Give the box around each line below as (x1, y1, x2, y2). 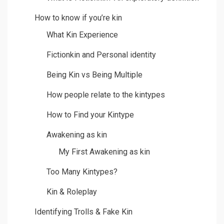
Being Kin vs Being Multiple (46, 70, 142, 80)
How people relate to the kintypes (46, 90, 165, 100)
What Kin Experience (46, 30, 118, 40)
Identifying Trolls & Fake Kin (34, 207, 132, 217)
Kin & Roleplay (46, 187, 97, 197)
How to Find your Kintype (46, 110, 134, 120)
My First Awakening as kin (58, 147, 150, 157)
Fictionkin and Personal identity (46, 50, 156, 60)
